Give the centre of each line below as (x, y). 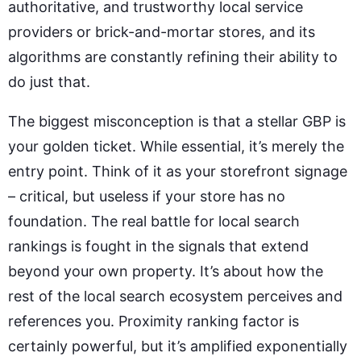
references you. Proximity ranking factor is (154, 321)
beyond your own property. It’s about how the (166, 271)
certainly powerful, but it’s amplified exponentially (178, 346)
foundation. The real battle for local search (154, 221)
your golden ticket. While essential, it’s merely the (176, 146)
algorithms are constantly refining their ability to (173, 56)
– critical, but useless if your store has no (147, 196)
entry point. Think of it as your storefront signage (178, 171)
